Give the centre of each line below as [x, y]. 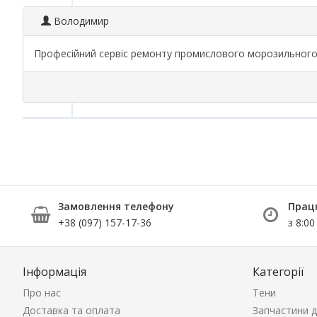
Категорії [278, 272]
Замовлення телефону [116, 206]
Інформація [54, 272]
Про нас [42, 293]
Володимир [80, 21]
